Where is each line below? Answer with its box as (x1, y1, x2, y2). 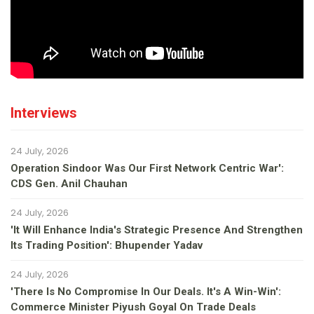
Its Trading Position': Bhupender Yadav (11, 238, 203, 252)
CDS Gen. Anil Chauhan (11, 177, 128, 190)
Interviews (11, 104, 77, 121)
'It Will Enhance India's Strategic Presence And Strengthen (11, 223, 303, 236)
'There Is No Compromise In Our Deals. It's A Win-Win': (11, 285, 281, 298)
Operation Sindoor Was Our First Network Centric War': (11, 161, 284, 175)
